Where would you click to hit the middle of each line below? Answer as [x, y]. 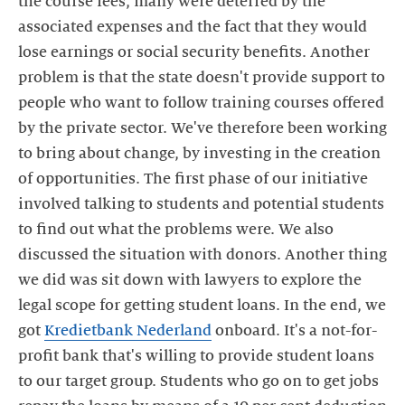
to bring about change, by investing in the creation [199, 153]
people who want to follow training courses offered [201, 103]
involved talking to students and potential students [201, 204]
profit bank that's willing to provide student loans [196, 356]
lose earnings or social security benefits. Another [194, 52]
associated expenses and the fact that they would [193, 27]
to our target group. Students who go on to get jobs [198, 381]
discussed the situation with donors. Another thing [202, 254]
